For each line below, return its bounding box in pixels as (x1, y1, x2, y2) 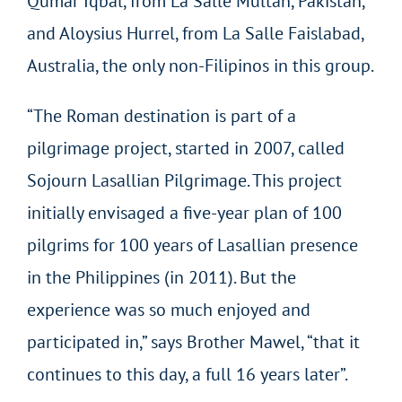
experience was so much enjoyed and (26, 297, 310, 321)
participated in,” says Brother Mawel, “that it (26, 329, 360, 354)
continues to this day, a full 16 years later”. (26, 362, 348, 386)
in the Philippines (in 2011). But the (26, 265, 296, 289)
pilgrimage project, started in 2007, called (26, 135, 345, 160)
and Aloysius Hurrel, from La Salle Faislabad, (26, 21, 363, 45)
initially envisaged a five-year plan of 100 (26, 200, 342, 224)
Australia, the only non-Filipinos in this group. (26, 53, 374, 77)
